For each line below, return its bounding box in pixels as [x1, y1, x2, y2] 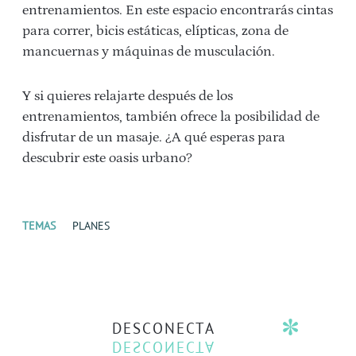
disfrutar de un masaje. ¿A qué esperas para [22, 129, 285, 145]
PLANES [72, 218, 110, 233]
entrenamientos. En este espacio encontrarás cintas [22, 2, 333, 18]
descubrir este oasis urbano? [22, 149, 192, 166]
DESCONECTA [112, 318, 216, 338]
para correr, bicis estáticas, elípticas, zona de [22, 22, 288, 39]
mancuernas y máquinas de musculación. [22, 43, 275, 60]
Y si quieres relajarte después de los [22, 87, 233, 104]
